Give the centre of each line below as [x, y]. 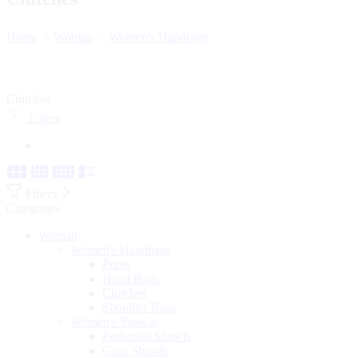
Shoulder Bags [139, 307]
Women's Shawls [113, 321]
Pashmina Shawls [147, 336]
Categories [33, 208]
